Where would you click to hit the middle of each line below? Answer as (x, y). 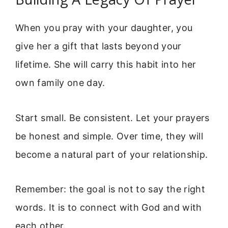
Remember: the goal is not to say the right (110, 189)
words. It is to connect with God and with (109, 208)
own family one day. (60, 83)
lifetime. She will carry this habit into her (106, 65)
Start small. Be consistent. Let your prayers (112, 118)
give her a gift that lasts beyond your (98, 46)
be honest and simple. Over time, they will (109, 136)
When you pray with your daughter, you (104, 28)
